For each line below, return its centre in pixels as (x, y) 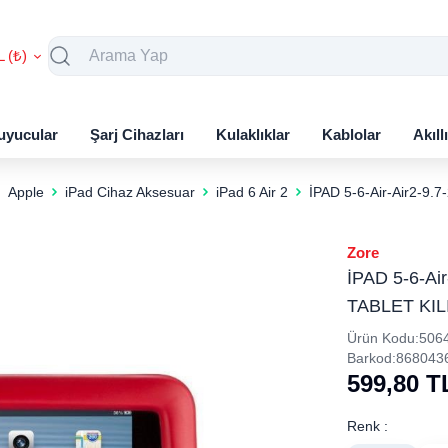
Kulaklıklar (253, 134)
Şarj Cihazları (137, 134)
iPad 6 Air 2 (251, 192)
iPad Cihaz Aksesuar (129, 192)
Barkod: (371, 358)
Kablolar (351, 134)
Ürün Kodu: (382, 338)
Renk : (367, 426)
